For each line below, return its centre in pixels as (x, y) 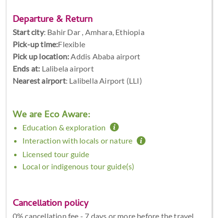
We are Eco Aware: (51, 115)
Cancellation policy (50, 204)
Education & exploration (65, 127)
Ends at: (26, 68)
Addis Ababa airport (105, 56)
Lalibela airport (67, 68)
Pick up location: (41, 56)
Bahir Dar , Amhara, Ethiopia (96, 32)
